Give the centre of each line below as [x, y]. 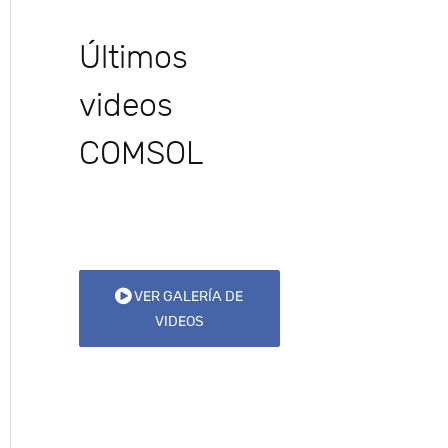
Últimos [133, 57]
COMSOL [141, 153]
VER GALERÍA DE [187, 296]
